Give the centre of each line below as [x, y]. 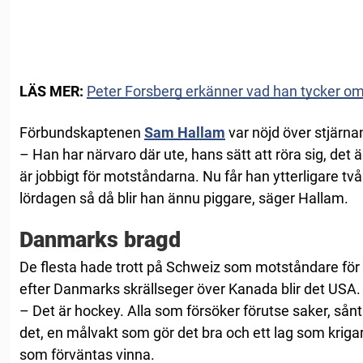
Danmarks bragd [100, 240]
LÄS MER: [51, 92]
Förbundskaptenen [82, 133]
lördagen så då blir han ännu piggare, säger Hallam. [184, 199]
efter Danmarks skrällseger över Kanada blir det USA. [190, 289]
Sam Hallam [185, 133]
